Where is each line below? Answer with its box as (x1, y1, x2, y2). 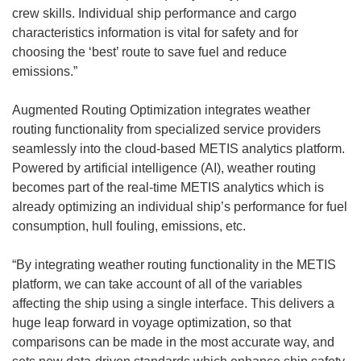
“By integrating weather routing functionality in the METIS (12, 258, 336, 272)
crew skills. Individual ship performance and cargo (12, 6, 297, 21)
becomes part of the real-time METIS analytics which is (12, 180, 324, 195)
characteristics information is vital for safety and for (12, 26, 298, 40)
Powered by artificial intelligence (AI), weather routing (12, 161, 316, 176)
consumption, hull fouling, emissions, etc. (12, 219, 246, 234)
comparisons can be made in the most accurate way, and (12, 335, 334, 350)
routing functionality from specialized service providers (12, 122, 321, 137)
